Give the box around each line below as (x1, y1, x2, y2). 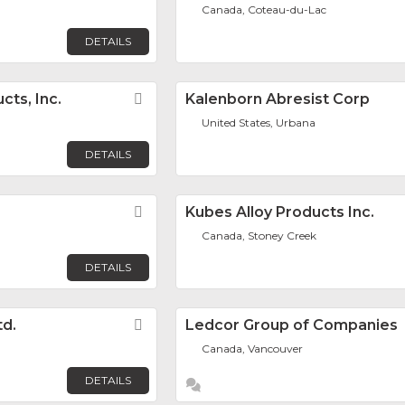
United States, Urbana (202, 116, 316, 130)
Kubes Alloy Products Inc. (185, 203, 374, 221)
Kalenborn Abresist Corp (185, 90, 370, 108)
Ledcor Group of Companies (185, 316, 398, 334)
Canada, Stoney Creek (202, 229, 317, 243)
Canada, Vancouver (202, 342, 304, 356)
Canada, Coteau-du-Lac (202, 3, 327, 17)
